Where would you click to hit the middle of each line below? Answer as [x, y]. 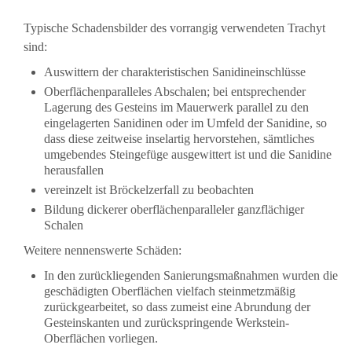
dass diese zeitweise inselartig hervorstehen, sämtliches [179, 139]
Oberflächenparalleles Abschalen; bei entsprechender [174, 92]
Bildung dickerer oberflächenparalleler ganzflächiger [174, 209]
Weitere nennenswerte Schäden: [103, 250]
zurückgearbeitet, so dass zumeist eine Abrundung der [177, 306]
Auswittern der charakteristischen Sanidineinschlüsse [174, 72]
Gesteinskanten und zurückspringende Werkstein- [166, 322]
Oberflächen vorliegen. [101, 338]
